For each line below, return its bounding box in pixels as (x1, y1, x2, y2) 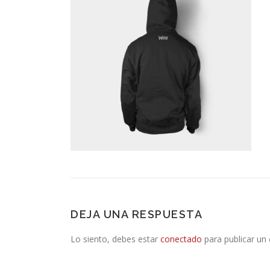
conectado (160, 233, 202, 245)
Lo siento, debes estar (71, 233, 160, 245)
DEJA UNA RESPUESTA (71, 208, 202, 221)
